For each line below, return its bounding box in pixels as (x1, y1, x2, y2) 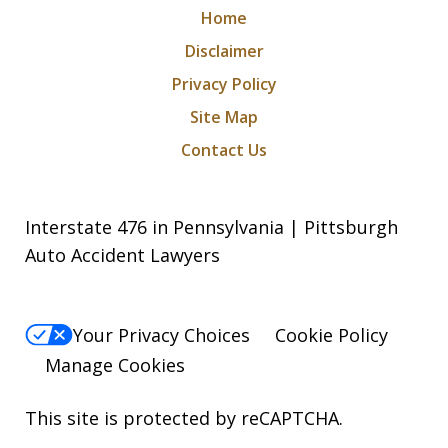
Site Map (190, 105, 258, 128)
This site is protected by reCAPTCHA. (25, 406, 343, 431)
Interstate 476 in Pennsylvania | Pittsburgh (25, 214, 398, 239)
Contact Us (181, 138, 267, 161)
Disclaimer (184, 39, 264, 62)
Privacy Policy (171, 72, 277, 95)
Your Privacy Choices (73, 322, 250, 347)
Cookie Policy (275, 322, 388, 347)
